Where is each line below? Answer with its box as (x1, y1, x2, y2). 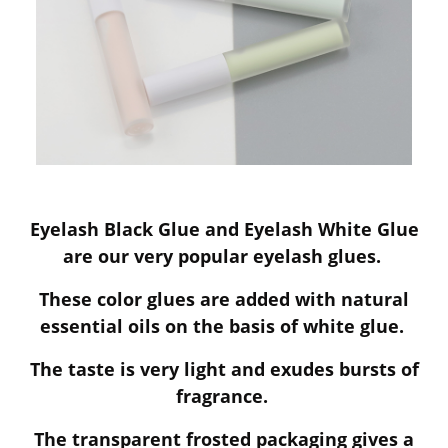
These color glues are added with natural (39, 287, 409, 312)
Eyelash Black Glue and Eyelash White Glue (29, 217, 419, 242)
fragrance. (175, 384, 273, 409)
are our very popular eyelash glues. (62, 244, 386, 269)
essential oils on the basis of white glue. (39, 314, 409, 339)
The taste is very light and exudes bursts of (29, 357, 419, 382)
